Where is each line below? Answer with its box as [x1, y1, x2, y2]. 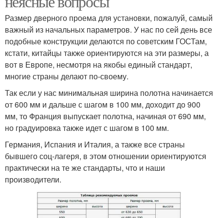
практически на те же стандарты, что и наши [5, 162, 165, 173]
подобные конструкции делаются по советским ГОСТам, [5, 35, 207, 47]
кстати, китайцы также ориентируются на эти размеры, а [5, 47, 209, 58]
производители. [5, 173, 61, 185]
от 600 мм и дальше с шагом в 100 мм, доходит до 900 [5, 98, 200, 110]
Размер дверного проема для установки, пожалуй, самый [5, 12, 213, 23]
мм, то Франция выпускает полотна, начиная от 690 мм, [5, 110, 206, 122]
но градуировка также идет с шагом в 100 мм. [5, 122, 169, 133]
